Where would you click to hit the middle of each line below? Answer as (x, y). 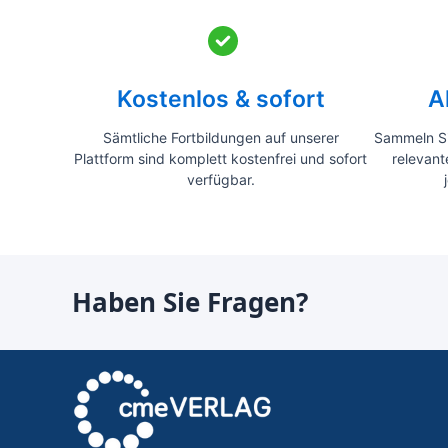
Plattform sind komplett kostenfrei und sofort (220, 158)
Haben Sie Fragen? (190, 302)
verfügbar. (220, 179)
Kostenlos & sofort (220, 99)
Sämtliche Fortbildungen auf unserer (220, 137)
